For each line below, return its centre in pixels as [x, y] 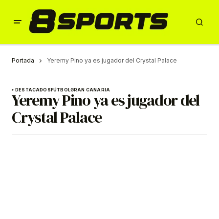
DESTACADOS [33, 90]
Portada [23, 60]
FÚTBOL [60, 90]
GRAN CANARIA [90, 90]
